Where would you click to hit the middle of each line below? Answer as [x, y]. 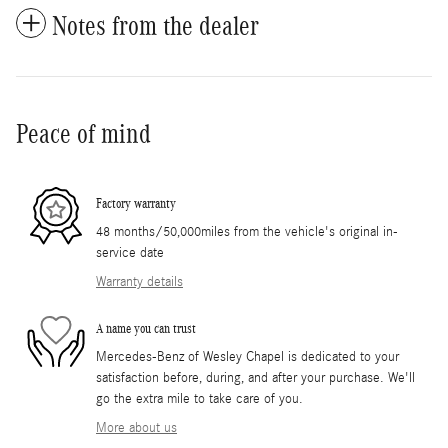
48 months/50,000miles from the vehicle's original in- [247, 232]
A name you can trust [146, 328]
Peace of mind [83, 134]
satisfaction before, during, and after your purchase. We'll [255, 378]
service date [130, 253]
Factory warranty [136, 203]
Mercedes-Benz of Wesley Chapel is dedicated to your [247, 357]
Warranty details [139, 282]
